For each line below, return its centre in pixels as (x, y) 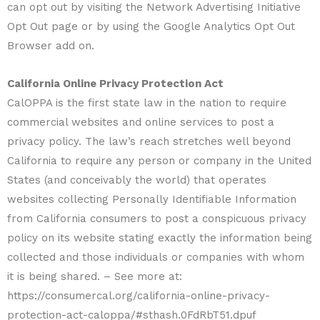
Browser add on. (51, 46)
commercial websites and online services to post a (141, 122)
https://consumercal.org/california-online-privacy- (139, 296)
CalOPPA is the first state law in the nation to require (147, 103)
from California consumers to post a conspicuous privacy (157, 219)
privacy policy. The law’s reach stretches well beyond (149, 142)
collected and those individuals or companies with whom (156, 257)
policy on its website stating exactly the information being (160, 238)
